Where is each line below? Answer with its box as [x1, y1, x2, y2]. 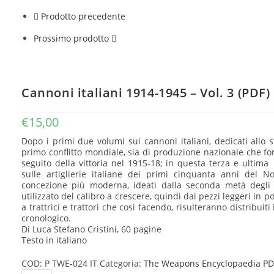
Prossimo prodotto [34, 32, 109, 44]
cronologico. [21, 212, 71, 224]
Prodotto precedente [41, 10, 125, 22]
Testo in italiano [21, 234, 87, 246]
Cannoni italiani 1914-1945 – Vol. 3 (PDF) [21, 84, 270, 101]
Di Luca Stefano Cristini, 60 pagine [21, 223, 161, 235]
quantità [9, 8, 43, 20]
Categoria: [100, 257, 144, 269]
